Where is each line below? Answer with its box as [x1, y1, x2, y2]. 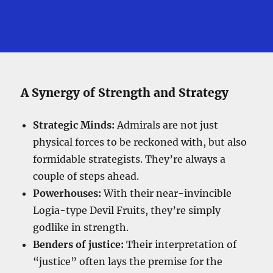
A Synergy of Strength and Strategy [21, 85, 229, 101]
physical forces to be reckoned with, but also [33, 136, 247, 149]
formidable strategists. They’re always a [33, 153, 226, 166]
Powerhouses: [33, 187, 102, 200]
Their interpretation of [124, 238, 237, 251]
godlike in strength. [33, 221, 129, 234]
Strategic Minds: [33, 119, 115, 132]
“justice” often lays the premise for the [33, 255, 223, 268]
